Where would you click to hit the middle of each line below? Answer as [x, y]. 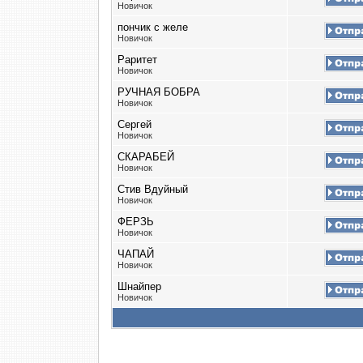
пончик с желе [153, 27]
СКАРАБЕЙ [146, 157]
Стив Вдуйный [153, 189]
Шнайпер [139, 286]
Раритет [137, 60]
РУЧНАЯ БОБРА [159, 92]
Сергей [135, 124]
